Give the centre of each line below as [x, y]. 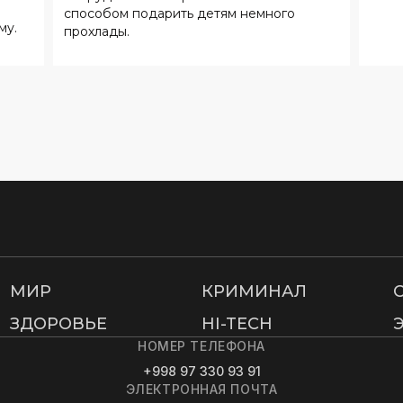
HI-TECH [237, 323]
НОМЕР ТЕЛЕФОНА [201, 345]
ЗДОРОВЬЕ [58, 323]
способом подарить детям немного [179, 13]
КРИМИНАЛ [254, 291]
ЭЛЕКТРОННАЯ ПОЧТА [201, 389]
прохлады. [97, 31]
